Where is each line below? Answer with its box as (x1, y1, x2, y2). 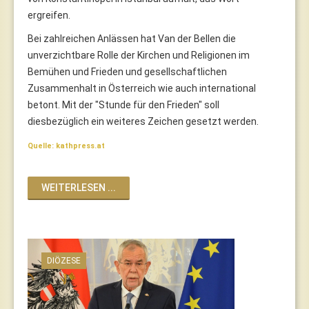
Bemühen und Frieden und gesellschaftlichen (28, 66, 227, 77)
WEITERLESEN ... (41, 181, 116, 193)
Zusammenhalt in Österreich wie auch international (28, 82, 256, 94)
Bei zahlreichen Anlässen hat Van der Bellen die (28, 32, 236, 44)
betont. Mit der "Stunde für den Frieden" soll (28, 99, 219, 110)
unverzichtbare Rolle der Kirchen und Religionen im (28, 49, 250, 61)
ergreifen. (28, 9, 70, 21)
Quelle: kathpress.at (28, 141, 105, 150)
